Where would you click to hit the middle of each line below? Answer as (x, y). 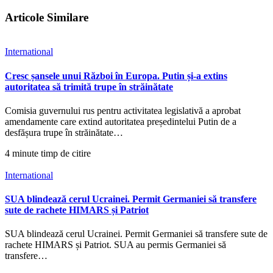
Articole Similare (47, 17)
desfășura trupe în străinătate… (64, 132)
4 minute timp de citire (48, 153)
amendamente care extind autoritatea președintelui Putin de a (121, 121)
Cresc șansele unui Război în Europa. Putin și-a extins (116, 76)
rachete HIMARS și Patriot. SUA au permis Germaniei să (115, 245)
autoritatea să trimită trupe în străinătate (89, 87)
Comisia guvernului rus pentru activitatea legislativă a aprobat (123, 110)
